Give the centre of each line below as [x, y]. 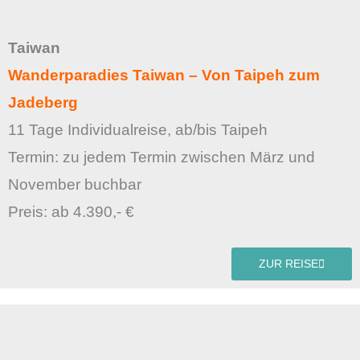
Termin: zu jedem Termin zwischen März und [162, 157]
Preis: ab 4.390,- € [71, 211]
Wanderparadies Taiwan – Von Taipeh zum [164, 75]
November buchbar [77, 184]
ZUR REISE [288, 264]
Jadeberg [43, 102]
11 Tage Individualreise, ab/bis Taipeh [138, 129]
